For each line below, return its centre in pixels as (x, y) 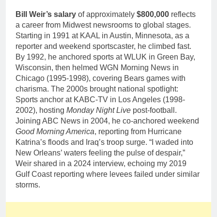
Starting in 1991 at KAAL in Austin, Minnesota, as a (102, 35)
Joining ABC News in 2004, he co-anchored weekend (107, 121)
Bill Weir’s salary (46, 14)
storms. (28, 185)
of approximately (106, 14)
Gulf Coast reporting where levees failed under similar (108, 174)
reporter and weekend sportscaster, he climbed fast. (103, 46)
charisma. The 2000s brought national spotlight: (97, 89)
